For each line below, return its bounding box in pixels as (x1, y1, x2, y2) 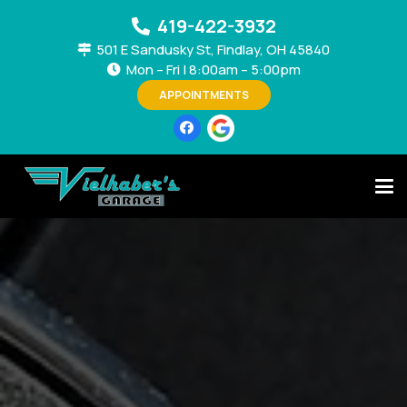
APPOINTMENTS (158, 86, 249, 103)
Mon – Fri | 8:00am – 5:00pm (125, 59, 301, 79)
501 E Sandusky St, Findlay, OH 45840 (96, 39, 330, 59)
